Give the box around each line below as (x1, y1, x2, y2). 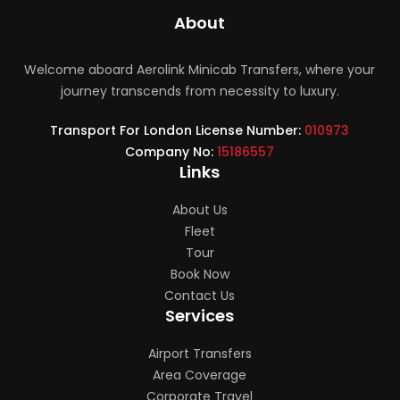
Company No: (125, 143, 218, 161)
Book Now (170, 265, 229, 283)
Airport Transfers (147, 345, 252, 362)
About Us (171, 201, 228, 219)
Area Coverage (153, 366, 247, 384)
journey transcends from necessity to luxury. (60, 82, 339, 100)
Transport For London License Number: (50, 121, 305, 139)
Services (165, 304, 235, 327)
